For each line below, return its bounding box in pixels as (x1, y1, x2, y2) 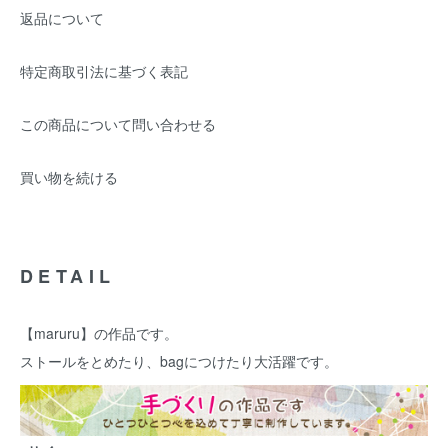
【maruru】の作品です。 (20, 323, 178, 343)
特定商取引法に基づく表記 (20, 61, 188, 81)
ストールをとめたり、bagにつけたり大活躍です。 (20, 351, 338, 371)
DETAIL (20, 263, 116, 289)
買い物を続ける (20, 167, 118, 187)
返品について (20, 8, 104, 28)
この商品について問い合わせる (20, 114, 216, 134)
